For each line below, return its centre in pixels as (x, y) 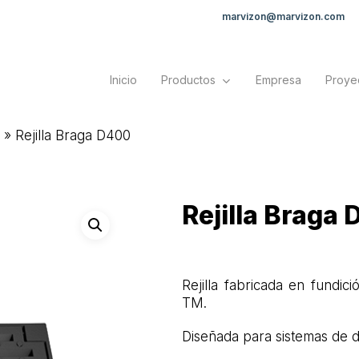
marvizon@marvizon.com (283, 16)
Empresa (278, 80)
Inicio (123, 80)
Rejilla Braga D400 (73, 135)
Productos (188, 80)
